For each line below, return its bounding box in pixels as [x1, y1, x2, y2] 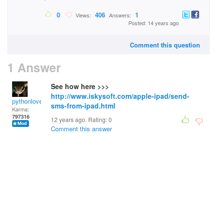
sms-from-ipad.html [51, 101, 115, 110]
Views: [73, 11, 93, 19]
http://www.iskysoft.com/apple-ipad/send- [51, 91, 189, 101]
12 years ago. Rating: [51, 115, 108, 124]
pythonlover [12, 96, 45, 106]
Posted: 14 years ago [128, 19, 179, 27]
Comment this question [130, 40, 200, 49]
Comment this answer [51, 124, 112, 133]
